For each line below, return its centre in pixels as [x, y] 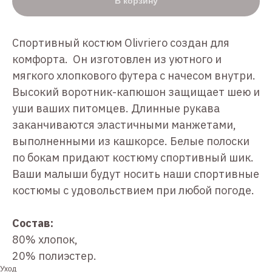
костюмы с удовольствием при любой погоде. [133, 190]
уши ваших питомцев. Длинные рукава [116, 108]
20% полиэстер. [54, 256]
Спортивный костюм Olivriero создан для [121, 42]
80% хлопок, [45, 239]
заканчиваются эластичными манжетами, [124, 124]
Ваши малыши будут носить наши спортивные [136, 174]
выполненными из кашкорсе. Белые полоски [131, 141]
